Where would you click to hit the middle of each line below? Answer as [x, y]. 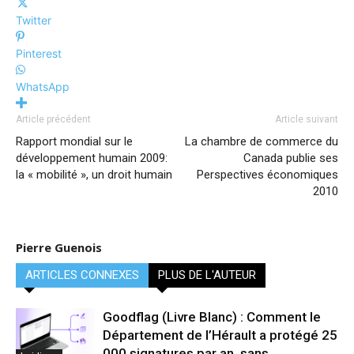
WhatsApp [43, 87]
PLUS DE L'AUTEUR [207, 275]
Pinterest [39, 53]
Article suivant [307, 119]
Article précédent [53, 119]
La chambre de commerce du [262, 141]
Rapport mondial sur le [74, 141]
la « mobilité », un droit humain [94, 175]
